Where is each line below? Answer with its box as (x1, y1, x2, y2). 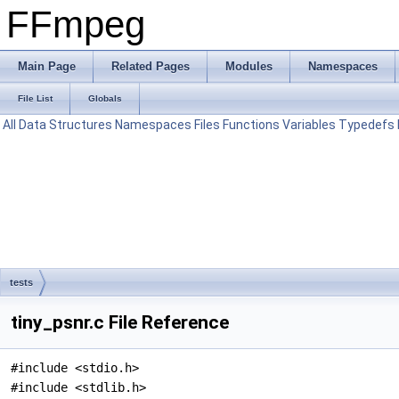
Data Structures (19, 118, 112, 132)
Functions (223, 118, 280, 132)
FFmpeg (6, 4, 145, 45)
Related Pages (111, 60, 190, 73)
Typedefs (338, 118, 395, 132)
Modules (225, 60, 273, 73)
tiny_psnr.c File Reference (11, 312, 229, 333)
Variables (282, 118, 336, 132)
